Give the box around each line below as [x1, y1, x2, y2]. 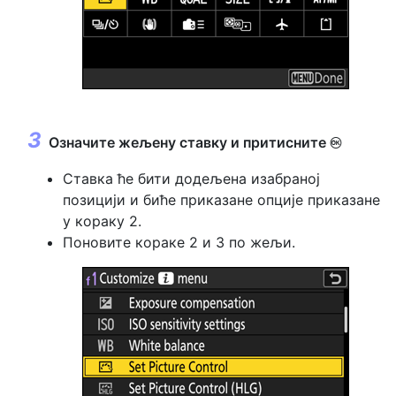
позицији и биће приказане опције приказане [63, 191, 380, 209]
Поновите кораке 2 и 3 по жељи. [63, 233, 295, 252]
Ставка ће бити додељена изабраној [63, 170, 320, 188]
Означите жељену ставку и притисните [49, 133, 330, 152]
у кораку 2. [63, 212, 141, 231]
